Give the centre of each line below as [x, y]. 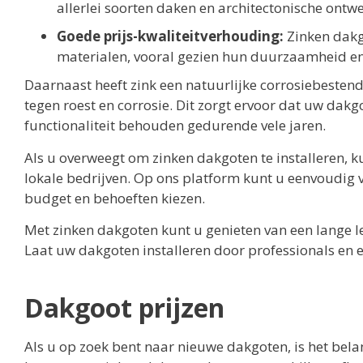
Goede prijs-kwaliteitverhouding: [170, 36]
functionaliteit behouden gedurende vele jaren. [175, 126]
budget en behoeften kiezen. [115, 198]
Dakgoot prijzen [124, 308]
